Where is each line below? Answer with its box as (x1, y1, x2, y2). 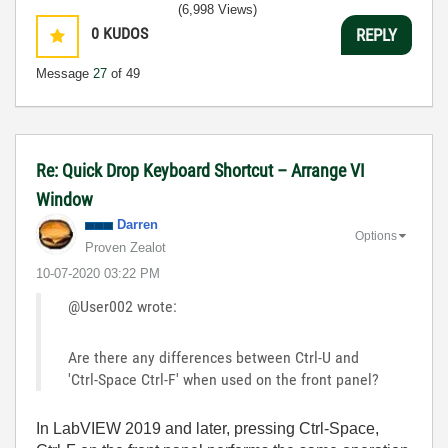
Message (36, 66, 93, 81)
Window (36, 189, 93, 210)
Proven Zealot (85, 240, 166, 255)
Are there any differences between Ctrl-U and (68, 348, 359, 367)
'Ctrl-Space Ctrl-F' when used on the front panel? (68, 370, 379, 389)
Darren (117, 217, 158, 232)
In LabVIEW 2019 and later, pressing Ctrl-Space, (36, 420, 379, 437)
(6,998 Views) (178, 2, 257, 17)
